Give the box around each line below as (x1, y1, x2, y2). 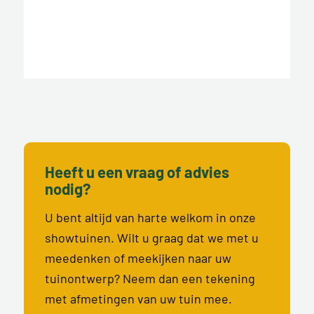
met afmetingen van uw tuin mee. (44, 290, 232, 306)
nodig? (44, 179, 90, 198)
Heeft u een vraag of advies (44, 162, 229, 181)
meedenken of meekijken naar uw (44, 250, 231, 266)
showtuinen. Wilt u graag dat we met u (44, 229, 259, 245)
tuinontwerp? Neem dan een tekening (44, 270, 255, 286)
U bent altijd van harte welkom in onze (44, 209, 256, 225)
